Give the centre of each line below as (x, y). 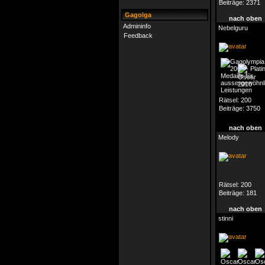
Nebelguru (233, 28)
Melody (229, 137)
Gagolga (137, 15)
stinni (226, 218)
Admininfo (137, 26)
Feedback (138, 35)
